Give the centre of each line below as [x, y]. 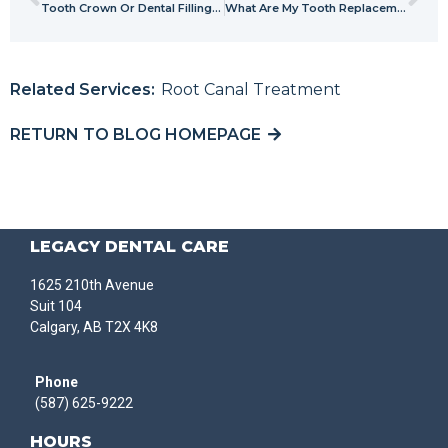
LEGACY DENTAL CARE [129, 246]
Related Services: [82, 89]
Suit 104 [56, 305]
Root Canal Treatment [251, 89]
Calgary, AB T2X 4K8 [94, 326]
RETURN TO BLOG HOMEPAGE [135, 135]
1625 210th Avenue [92, 284]
